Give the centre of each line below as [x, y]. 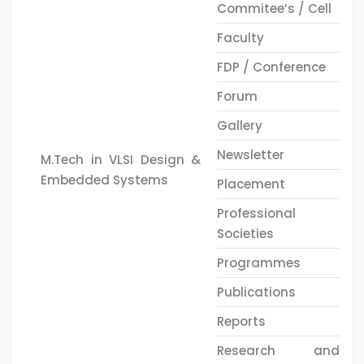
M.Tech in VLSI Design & [121, 159]
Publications [257, 292]
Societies [246, 234]
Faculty [241, 38]
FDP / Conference [272, 67]
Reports [242, 321]
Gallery [240, 126]
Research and [278, 351]
